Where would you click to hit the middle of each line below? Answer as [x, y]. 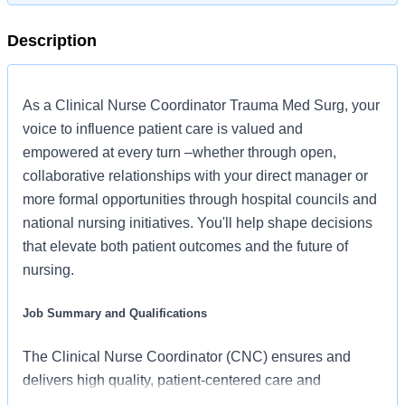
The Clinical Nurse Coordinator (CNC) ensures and [187, 357]
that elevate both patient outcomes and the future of [185, 246]
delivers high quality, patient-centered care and [172, 381]
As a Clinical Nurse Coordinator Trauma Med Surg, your [201, 105]
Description [52, 41]
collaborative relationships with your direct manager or [195, 176]
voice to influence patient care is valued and [163, 129]
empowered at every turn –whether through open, [179, 152]
